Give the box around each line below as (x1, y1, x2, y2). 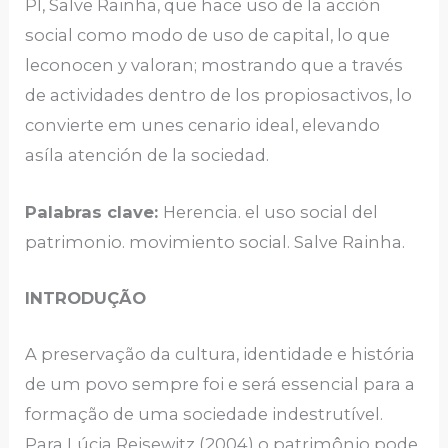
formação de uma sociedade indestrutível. (25, 404, 384, 425)
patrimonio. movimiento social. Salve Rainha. (25, 231, 406, 252)
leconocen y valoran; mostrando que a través (25, 55, 404, 76)
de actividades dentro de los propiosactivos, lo (25, 85, 413, 106)
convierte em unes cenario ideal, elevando (25, 115, 381, 136)
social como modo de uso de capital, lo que (25, 25, 391, 46)
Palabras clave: (25, 201, 164, 222)
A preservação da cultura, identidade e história (25, 344, 416, 365)
